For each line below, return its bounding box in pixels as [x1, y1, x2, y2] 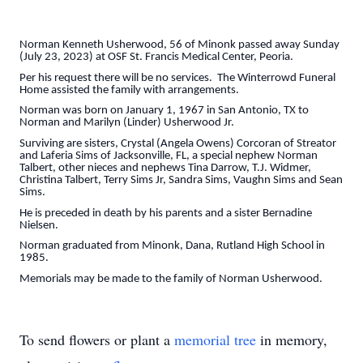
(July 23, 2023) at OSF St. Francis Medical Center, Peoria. [19, 51, 293, 63]
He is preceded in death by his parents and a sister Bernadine [19, 207, 312, 220]
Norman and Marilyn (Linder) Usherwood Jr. [19, 117, 234, 130]
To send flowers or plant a [19, 329, 174, 349]
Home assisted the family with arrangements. [19, 83, 239, 96]
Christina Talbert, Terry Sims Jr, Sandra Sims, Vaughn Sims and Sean [19, 173, 343, 186]
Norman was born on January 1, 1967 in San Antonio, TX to [19, 105, 309, 117]
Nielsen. [19, 219, 58, 232]
